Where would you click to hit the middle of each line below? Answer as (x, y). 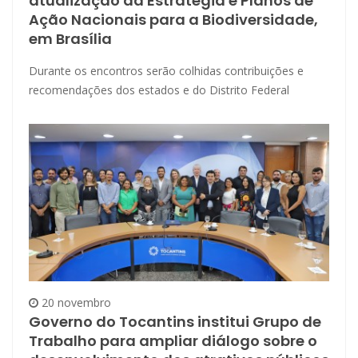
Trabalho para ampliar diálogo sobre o (173, 340)
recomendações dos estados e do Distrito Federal (159, 89)
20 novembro (75, 302)
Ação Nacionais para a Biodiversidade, (173, 19)
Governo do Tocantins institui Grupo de (175, 321)
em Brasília (70, 38)
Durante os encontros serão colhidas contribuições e (166, 70)
